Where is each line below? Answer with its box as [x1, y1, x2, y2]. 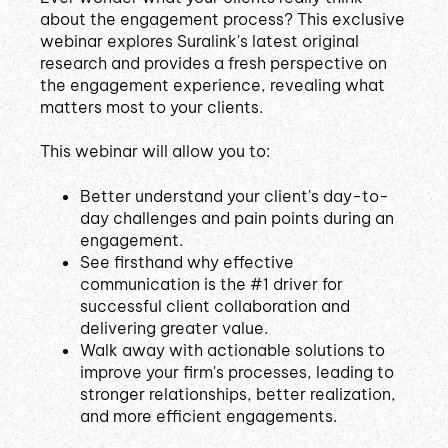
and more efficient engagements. [80, 405, 337, 426]
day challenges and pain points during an [80, 207, 394, 228]
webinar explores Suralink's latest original [40, 30, 359, 51]
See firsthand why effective [80, 251, 294, 272]
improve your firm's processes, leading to [80, 361, 394, 382]
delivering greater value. [80, 317, 268, 338]
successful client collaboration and [80, 295, 350, 316]
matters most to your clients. [40, 96, 263, 117]
